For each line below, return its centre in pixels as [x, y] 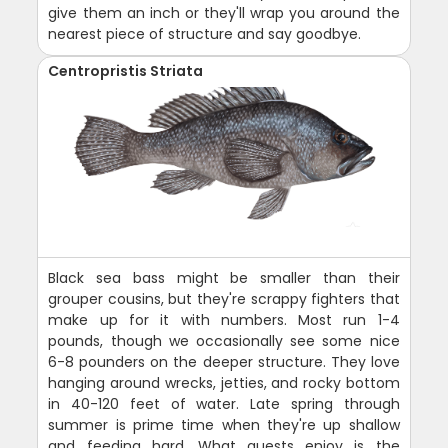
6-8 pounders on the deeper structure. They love [224, 361]
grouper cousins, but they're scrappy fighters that [224, 298]
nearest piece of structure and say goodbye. [205, 33]
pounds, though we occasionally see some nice [224, 340]
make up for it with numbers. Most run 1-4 [224, 319]
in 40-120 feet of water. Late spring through [224, 403]
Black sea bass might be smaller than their [224, 277]
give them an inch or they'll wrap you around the [224, 12]
